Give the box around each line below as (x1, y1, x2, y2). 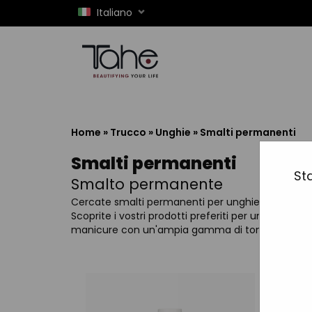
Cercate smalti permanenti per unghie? (71, 195, 265, 209)
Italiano (97, 6, 132, 19)
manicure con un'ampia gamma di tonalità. (71, 223, 285, 237)
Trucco (110, 125, 146, 139)
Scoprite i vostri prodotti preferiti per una (71, 209, 269, 223)
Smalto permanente (71, 174, 223, 194)
